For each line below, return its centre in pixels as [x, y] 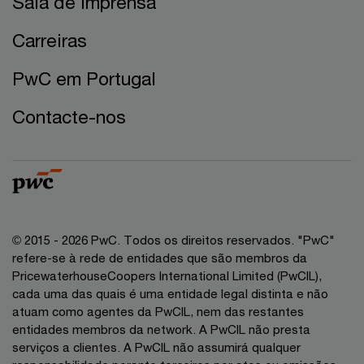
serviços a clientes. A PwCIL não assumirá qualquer [156, 347]
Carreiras [50, 40]
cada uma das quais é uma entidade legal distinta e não [170, 293]
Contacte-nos [69, 117]
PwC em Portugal [84, 78]
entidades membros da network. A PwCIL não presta [161, 329]
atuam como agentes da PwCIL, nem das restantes [158, 311]
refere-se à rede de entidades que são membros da [160, 258]
